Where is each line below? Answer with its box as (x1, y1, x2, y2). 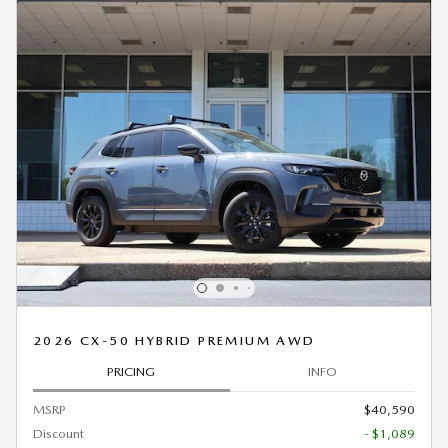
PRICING (107, 363, 156, 379)
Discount (33, 425, 84, 441)
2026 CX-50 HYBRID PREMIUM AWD (33, 333, 316, 349)
